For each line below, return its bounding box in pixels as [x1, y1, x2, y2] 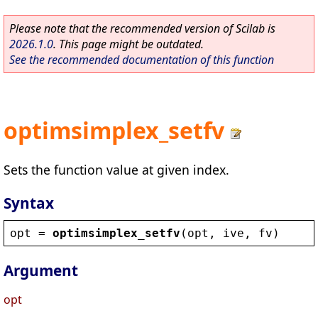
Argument [4, 261, 78, 281]
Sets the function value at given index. [4, 160, 229, 178]
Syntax [4, 192, 54, 213]
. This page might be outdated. [53, 36, 204, 52]
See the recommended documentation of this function [9, 52, 274, 67]
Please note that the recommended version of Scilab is [9, 21, 275, 36]
